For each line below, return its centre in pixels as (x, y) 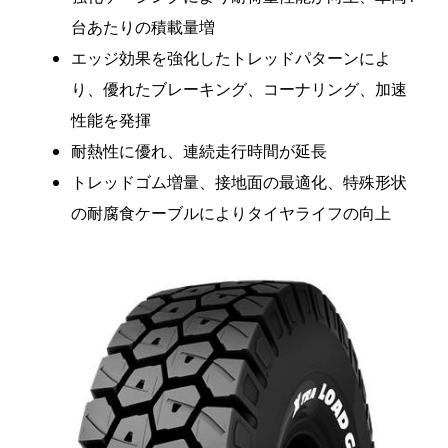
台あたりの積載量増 (143, 27)
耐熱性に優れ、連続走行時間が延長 (199, 151)
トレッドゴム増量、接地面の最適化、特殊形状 (239, 182)
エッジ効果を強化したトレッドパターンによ (231, 58)
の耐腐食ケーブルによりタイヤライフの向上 (231, 213)
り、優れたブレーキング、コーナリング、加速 (239, 89)
